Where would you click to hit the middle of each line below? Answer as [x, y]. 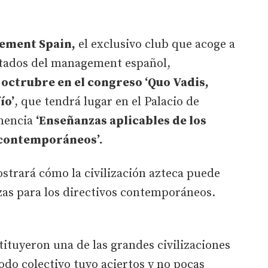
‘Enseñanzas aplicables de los [121, 121]
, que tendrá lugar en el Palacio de [107, 102]
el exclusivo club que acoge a [155, 44]
